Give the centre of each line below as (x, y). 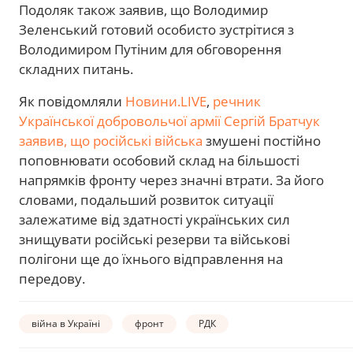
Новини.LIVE (166, 102)
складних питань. (76, 69)
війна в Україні (66, 323)
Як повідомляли (72, 102)
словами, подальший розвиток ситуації (146, 200)
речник (237, 102)
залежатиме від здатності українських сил (154, 220)
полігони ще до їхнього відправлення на (151, 259)
